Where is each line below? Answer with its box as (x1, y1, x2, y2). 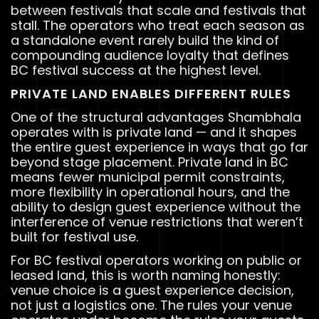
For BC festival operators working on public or (11, 251, 302, 269)
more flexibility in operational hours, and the (11, 182, 290, 201)
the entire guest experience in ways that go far (11, 137, 308, 156)
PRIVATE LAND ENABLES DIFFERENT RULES (11, 84, 291, 103)
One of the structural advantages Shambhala (11, 108, 301, 126)
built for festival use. (11, 227, 138, 246)
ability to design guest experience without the (11, 197, 300, 216)
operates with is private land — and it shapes (11, 122, 297, 141)
